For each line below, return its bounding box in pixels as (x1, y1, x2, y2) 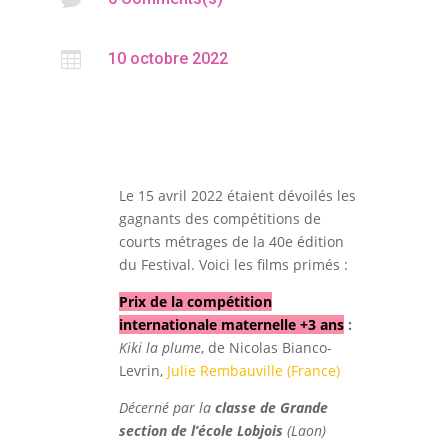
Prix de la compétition (118, 291, 272, 311)
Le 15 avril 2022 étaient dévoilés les (118, 185, 356, 205)
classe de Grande (214, 397, 328, 417)
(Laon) (282, 420, 326, 440)
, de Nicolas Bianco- (200, 337, 332, 357)
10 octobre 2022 (107, 48, 228, 68)
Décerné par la (118, 397, 215, 417)
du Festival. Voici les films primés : (118, 254, 348, 274)
